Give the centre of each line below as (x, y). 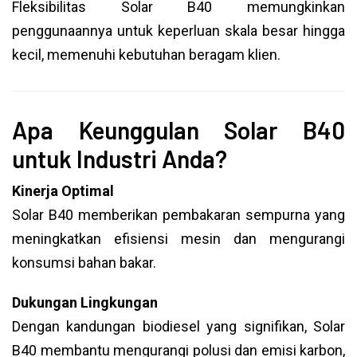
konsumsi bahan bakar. (84, 263)
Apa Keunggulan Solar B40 (178, 130)
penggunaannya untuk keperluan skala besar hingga (178, 31)
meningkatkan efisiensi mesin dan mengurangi (178, 239)
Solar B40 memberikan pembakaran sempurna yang (178, 215)
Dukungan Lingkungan (85, 302)
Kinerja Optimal (63, 191)
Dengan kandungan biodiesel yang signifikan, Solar (178, 326)
